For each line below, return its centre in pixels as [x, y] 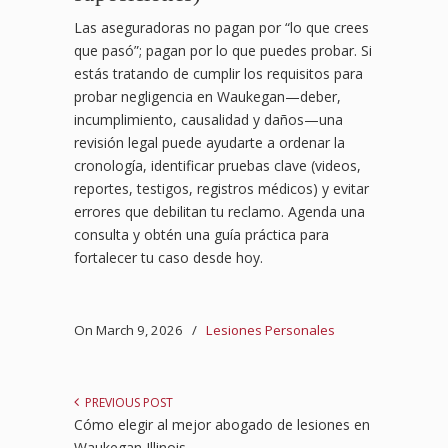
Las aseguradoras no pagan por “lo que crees [221, 28]
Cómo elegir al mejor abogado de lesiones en [222, 425]
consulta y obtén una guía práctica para [201, 235]
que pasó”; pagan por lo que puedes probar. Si [223, 51]
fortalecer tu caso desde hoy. [168, 258]
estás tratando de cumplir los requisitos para [218, 74]
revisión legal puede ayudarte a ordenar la [209, 143]
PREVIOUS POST [126, 403]
